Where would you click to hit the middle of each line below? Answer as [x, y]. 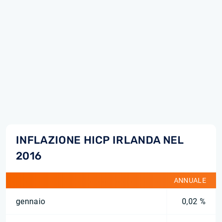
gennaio [31, 201]
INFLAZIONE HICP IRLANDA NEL [100, 140]
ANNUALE [190, 180]
